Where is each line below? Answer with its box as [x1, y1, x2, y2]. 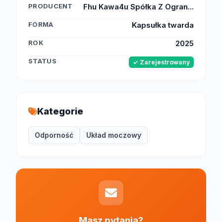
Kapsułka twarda [132, 20, 194, 30]
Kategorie [37, 106, 83, 116]
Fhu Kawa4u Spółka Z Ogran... [83, 2, 194, 11]
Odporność [35, 131, 73, 139]
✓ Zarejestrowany [133, 58, 190, 66]
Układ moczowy [86, 131, 141, 139]
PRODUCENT [28, 2, 73, 10]
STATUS [28, 57, 56, 65]
